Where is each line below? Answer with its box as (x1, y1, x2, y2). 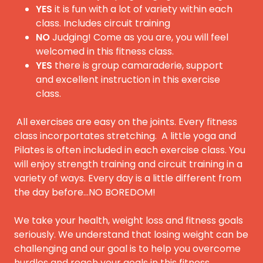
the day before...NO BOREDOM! (14, 185, 156, 199)
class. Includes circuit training (35, 16, 170, 30)
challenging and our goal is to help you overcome (14, 241, 241, 255)
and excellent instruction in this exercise (35, 72, 220, 86)
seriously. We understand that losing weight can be (14, 227, 248, 241)
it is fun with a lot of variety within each (54, 2, 232, 16)
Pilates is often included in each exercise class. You (14, 143, 245, 157)
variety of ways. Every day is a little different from (14, 171, 241, 185)
